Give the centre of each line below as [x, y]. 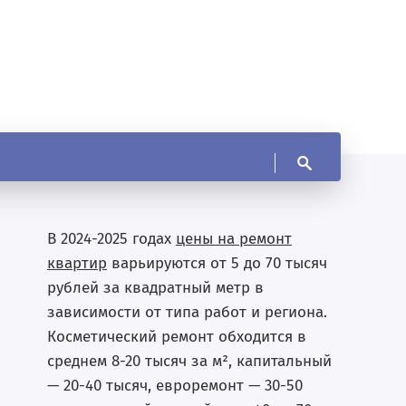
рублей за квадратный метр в [155, 288]
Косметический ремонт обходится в [177, 337]
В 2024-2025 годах [111, 239]
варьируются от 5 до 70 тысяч [217, 263]
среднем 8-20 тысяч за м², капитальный [189, 361]
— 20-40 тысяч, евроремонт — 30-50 [175, 386]
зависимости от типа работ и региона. [187, 312]
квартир [77, 263]
